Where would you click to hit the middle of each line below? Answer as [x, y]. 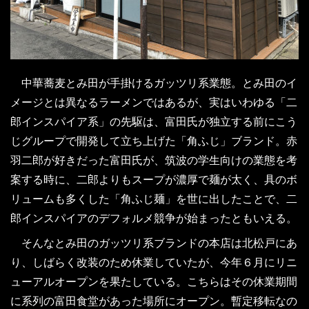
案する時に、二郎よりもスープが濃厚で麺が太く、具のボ [154, 179]
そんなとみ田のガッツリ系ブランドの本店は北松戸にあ [154, 242]
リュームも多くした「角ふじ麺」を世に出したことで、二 [154, 198]
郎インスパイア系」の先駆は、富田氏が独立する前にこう [154, 121]
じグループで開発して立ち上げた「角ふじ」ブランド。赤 [154, 140]
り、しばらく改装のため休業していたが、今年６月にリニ [154, 262]
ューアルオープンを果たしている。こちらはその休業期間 [154, 281]
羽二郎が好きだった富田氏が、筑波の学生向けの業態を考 [154, 160]
